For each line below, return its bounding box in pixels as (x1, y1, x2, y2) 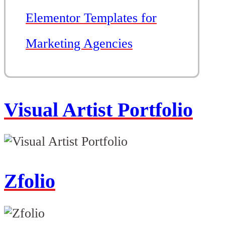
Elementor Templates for (26, 10, 157, 25)
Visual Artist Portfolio (4, 98, 193, 121)
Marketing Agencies (26, 36, 133, 51)
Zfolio (4, 170, 55, 193)
